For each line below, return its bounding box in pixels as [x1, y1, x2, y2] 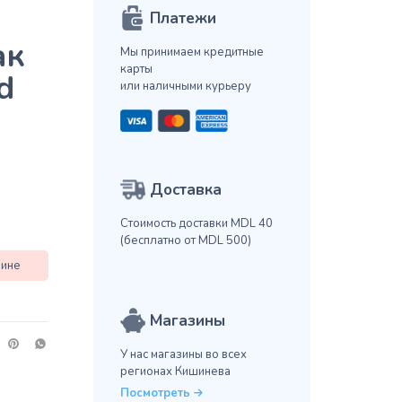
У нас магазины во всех [119, 346, 247, 363]
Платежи [149, 8, 216, 30]
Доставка [149, 179, 222, 201]
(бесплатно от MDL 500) [119, 232, 251, 249]
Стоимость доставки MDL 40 [119, 215, 273, 232]
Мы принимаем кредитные [119, 44, 264, 61]
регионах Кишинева [119, 363, 231, 380]
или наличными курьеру [119, 78, 251, 95]
